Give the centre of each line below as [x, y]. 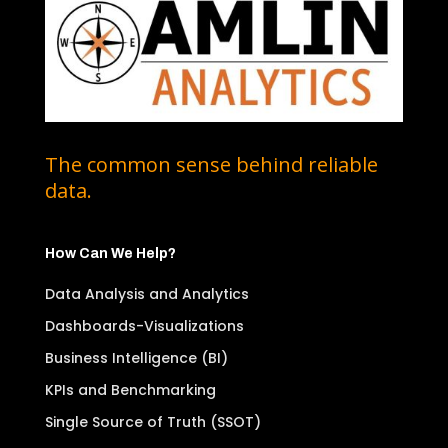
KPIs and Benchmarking [130, 390]
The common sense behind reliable [211, 165]
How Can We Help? [110, 254]
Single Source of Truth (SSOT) [152, 422]
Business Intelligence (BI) [136, 358]
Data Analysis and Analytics [146, 294]
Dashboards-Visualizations [144, 326]
